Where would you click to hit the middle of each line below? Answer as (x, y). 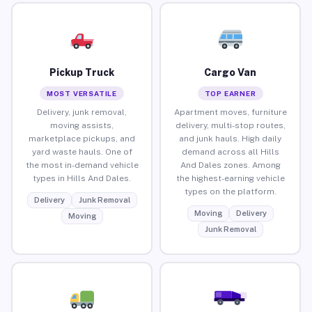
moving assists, (82, 125)
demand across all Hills (230, 151)
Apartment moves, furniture (230, 112)
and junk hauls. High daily (230, 138)
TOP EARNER (230, 93)
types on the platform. (230, 191)
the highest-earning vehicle (230, 178)
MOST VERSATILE (82, 93)
